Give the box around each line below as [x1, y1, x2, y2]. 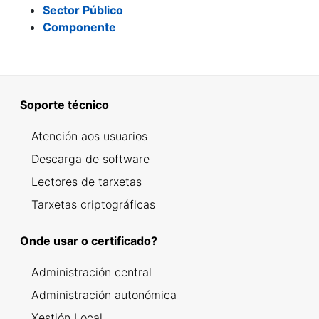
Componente [43, 20, 116, 34]
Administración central [31, 265, 152, 279]
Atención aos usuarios [31, 129, 147, 143]
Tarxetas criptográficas [31, 197, 155, 211]
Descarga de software [31, 152, 150, 166]
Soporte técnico [20, 98, 109, 112]
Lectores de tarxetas [31, 174, 142, 189]
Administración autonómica [31, 288, 177, 302]
